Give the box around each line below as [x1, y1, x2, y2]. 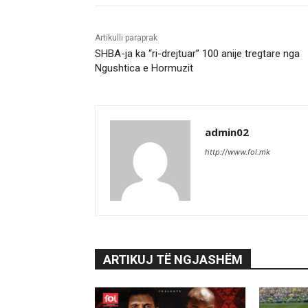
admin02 [205, 125, 249, 140]
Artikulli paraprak [95, 33, 157, 43]
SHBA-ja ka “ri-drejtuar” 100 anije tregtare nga [95, 47, 300, 60]
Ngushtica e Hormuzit [95, 62, 193, 75]
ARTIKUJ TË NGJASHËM [103, 252, 243, 267]
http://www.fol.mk [205, 147, 270, 157]
